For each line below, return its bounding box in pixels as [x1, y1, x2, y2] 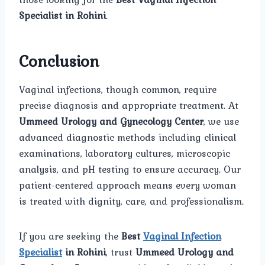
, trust [106, 244, 135, 260]
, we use [203, 114, 239, 130]
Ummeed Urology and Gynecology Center [19, 114, 203, 130]
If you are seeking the [19, 228, 121, 244]
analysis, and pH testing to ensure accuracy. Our [19, 161, 241, 177]
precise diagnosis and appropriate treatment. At [19, 98, 238, 114]
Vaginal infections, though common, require [19, 82, 216, 98]
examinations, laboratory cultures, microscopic [19, 146, 230, 161]
